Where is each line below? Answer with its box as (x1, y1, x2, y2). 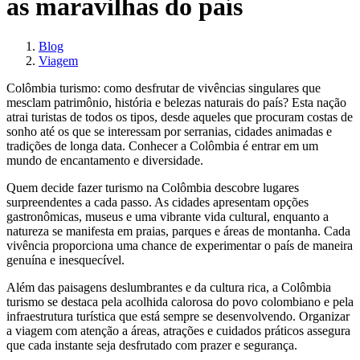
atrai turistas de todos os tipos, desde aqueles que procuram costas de (6, 109, 353, 124)
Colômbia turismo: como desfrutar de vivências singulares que (6, 80, 321, 95)
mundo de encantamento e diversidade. (6, 153, 203, 167)
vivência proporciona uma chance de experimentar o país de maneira (6, 238, 353, 252)
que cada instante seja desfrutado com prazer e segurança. (6, 337, 297, 352)
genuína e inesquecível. (6, 252, 125, 267)
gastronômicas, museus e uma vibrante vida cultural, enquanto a (6, 209, 329, 223)
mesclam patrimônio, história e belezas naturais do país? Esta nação (6, 95, 346, 109)
